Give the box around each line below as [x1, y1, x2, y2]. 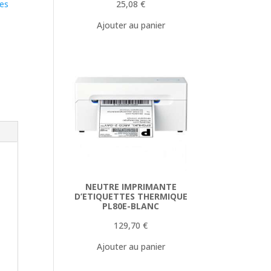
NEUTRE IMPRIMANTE [85, 180, 177, 192]
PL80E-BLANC [102, 200, 160, 212]
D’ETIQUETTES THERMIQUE [74, 190, 188, 202]
